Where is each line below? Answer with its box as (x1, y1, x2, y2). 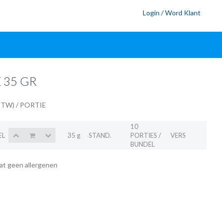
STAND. (89, 131, 111, 139)
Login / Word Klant (143, 8, 201, 17)
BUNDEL (130, 140, 155, 148)
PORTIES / (130, 131, 161, 139)
